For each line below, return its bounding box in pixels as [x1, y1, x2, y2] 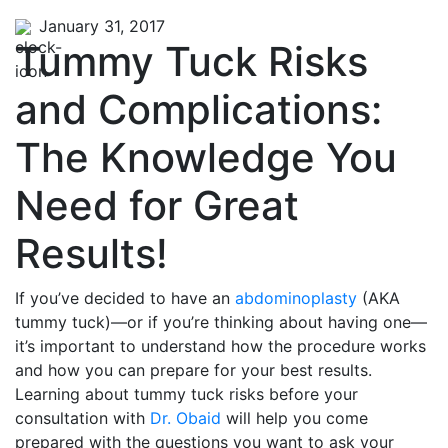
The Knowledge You [15, 133, 397, 182]
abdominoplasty [235, 288, 357, 308]
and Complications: [15, 85, 382, 134]
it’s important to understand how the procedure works [15, 336, 426, 356]
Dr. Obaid [150, 408, 221, 428]
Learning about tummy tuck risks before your [15, 384, 358, 404]
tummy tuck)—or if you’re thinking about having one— [15, 312, 427, 332]
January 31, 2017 [29, 16, 165, 36]
